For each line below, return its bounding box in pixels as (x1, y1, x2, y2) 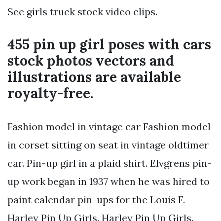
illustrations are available (7, 68, 181, 86)
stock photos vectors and (7, 52, 174, 70)
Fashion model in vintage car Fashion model (7, 120, 211, 133)
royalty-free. (7, 84, 93, 103)
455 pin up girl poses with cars (7, 36, 211, 54)
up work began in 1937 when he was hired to (7, 175, 210, 188)
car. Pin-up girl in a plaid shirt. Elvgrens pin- (7, 157, 212, 170)
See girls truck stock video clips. (7, 5, 157, 18)
